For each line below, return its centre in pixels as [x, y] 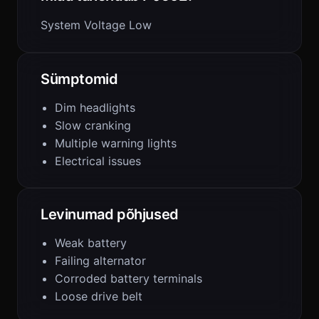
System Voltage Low [96, 25]
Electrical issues [98, 161]
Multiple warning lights [116, 143]
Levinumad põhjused [110, 214]
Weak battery [91, 243]
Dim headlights [95, 108]
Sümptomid [79, 79]
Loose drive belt [99, 296]
